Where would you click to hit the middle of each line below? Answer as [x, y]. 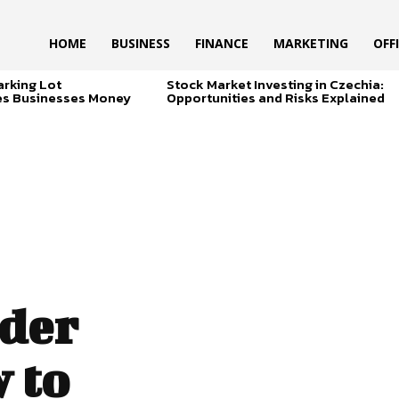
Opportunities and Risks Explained [275, 98]
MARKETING [311, 44]
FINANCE [222, 44]
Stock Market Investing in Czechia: [275, 85]
